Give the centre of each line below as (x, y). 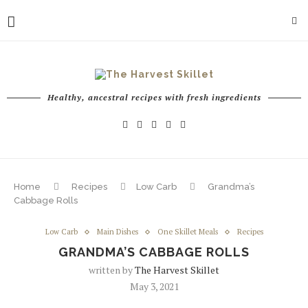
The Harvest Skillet (177, 270)
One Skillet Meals (187, 232)
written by (112, 270)
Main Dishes (117, 232)
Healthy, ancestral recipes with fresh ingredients (154, 97)
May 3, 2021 (154, 286)
